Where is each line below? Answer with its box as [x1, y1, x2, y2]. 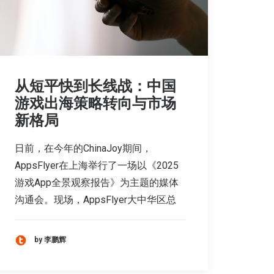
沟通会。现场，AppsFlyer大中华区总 [15, 193, 176, 206]
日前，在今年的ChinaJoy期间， [15, 142, 152, 154]
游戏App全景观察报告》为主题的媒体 [15, 176, 179, 188]
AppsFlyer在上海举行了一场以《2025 [15, 159, 179, 171]
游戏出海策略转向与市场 [15, 94, 176, 112]
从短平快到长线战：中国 [15, 77, 176, 95]
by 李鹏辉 [34, 235, 66, 245]
